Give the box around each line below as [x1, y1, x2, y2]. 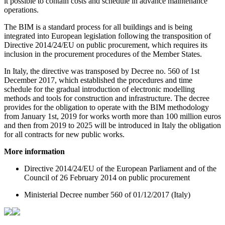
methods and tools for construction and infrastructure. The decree [4, 94, 209, 103]
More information [4, 147, 65, 156]
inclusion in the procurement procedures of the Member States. [4, 50, 204, 59]
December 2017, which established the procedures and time [4, 76, 192, 85]
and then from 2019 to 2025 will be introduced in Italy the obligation [4, 121, 221, 130]
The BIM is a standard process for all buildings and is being [4, 23, 192, 32]
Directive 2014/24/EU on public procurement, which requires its [4, 41, 207, 50]
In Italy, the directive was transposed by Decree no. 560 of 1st [4, 67, 199, 76]
